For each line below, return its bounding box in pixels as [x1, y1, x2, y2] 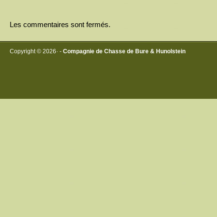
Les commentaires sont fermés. [10, 20, 110, 29]
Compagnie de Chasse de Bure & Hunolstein [63, 47, 186, 55]
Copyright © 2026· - [10, 47, 63, 55]
